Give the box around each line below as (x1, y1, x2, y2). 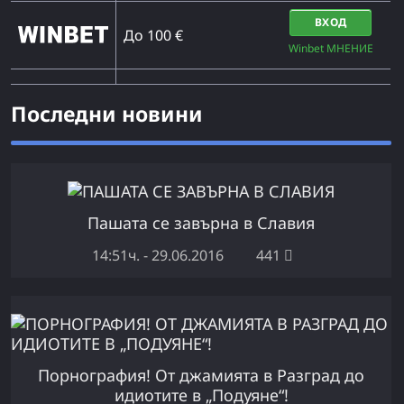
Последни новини (11, 98, 203, 128)
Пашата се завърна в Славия (87, 211, 316, 234)
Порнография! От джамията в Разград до (38, 363, 365, 386)
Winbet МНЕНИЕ (288, 40, 373, 56)
